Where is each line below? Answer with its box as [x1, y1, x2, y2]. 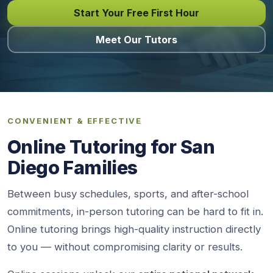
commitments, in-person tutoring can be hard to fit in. [7, 205, 263, 218]
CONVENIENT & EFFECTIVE [7, 116, 143, 126]
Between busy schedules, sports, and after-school [7, 188, 249, 200]
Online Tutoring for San [7, 136, 215, 158]
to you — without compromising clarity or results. [7, 241, 243, 253]
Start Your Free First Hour [74, 7, 199, 19]
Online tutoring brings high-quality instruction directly [7, 223, 261, 235]
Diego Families [7, 157, 138, 179]
